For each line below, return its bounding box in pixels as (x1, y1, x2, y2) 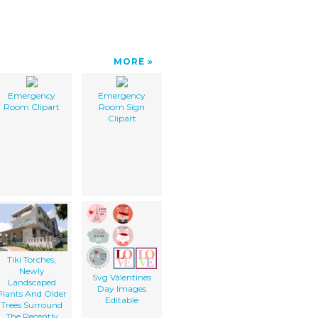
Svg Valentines (92, 271, 151, 283)
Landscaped (7, 276, 56, 287)
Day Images (97, 283, 146, 294)
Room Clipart (4, 101, 60, 112)
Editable (105, 294, 138, 305)
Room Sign (99, 101, 145, 112)
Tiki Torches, (7, 253, 56, 265)
